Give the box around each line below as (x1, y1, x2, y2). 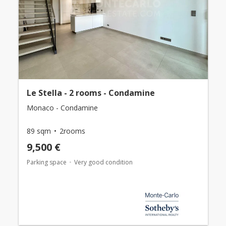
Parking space (26, 158, 67, 167)
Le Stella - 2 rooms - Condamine (26, 87, 155, 99)
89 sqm (26, 126, 51, 136)
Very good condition (74, 158, 133, 167)
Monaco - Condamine (26, 103, 98, 113)
